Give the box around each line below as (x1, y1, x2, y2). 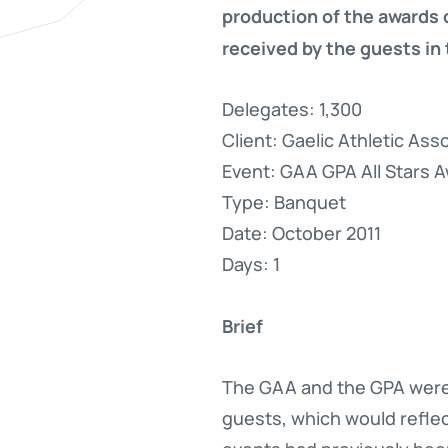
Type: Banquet (222, 188, 346, 214)
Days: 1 (222, 250, 280, 276)
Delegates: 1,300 (222, 95, 362, 121)
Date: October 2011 (222, 219, 381, 245)
